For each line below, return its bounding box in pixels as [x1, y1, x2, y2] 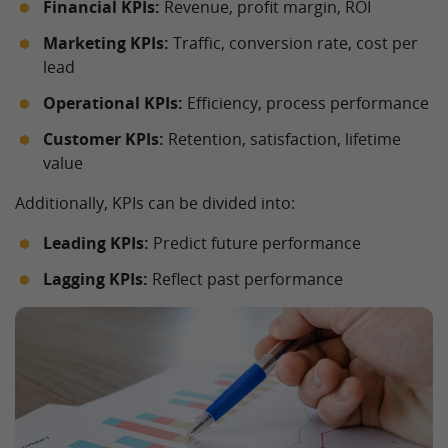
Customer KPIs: [43, 127, 164, 150]
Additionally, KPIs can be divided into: [15, 191, 295, 214]
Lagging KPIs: [43, 267, 148, 290]
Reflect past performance [148, 267, 343, 290]
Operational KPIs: [43, 91, 183, 114]
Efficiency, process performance [183, 91, 429, 114]
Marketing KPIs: [43, 31, 169, 54]
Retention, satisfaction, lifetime [164, 127, 401, 150]
